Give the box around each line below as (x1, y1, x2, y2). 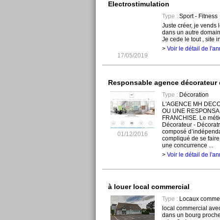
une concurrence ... (162, 142, 213, 149)
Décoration (177, 91, 209, 99)
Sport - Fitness (177, 13, 218, 20)
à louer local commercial (108, 183, 190, 191)
